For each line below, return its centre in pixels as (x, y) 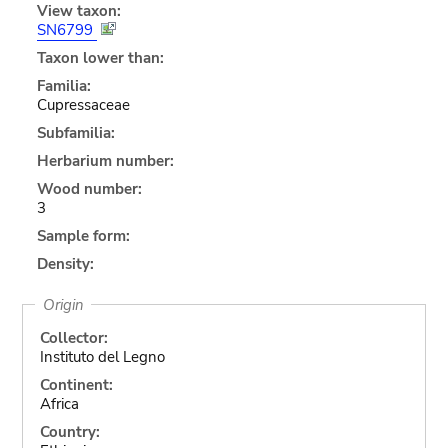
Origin (63, 304)
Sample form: (83, 235)
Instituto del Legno (102, 356)
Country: (69, 431)
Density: (65, 263)
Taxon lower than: (100, 57)
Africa (59, 403)
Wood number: (89, 188)
